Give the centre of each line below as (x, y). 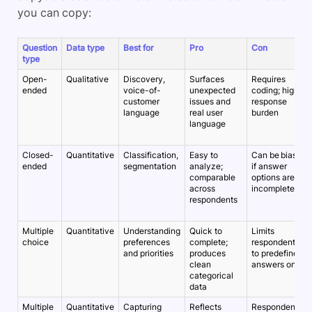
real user (206, 112)
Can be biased (279, 155)
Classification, (151, 155)
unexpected (212, 90)
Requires (268, 79)
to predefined (277, 253)
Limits (263, 231)
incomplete (273, 188)
